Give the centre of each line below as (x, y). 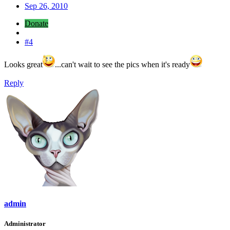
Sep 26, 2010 (46, 6)
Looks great (23, 64)
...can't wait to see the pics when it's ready (122, 64)
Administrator (25, 224)
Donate (36, 23)
